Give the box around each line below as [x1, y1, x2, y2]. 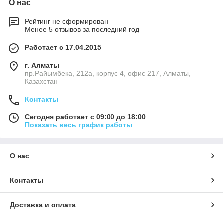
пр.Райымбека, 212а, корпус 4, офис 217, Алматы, [25, 69, 191, 78]
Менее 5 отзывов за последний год [25, 25, 139, 34]
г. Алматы [25, 61, 59, 70]
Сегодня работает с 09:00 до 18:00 [25, 113, 146, 121]
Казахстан [25, 77, 58, 86]
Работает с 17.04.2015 [25, 43, 101, 52]
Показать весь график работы [25, 121, 132, 129]
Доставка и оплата [10, 201, 76, 209]
